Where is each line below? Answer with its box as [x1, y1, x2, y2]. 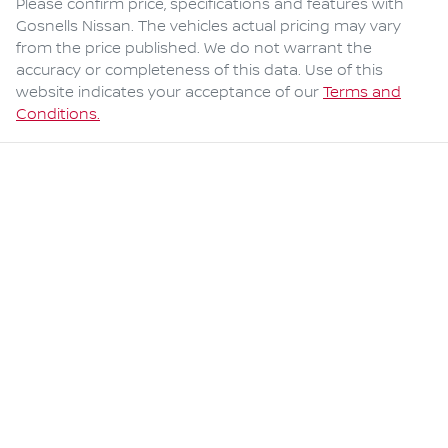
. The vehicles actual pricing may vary [131, 18, 401, 37]
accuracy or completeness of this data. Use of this [16, 62, 383, 81]
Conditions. [16, 106, 100, 125]
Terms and [323, 84, 401, 103]
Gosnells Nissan [16, 18, 131, 37]
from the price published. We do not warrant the [16, 40, 372, 59]
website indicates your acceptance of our [16, 84, 319, 103]
